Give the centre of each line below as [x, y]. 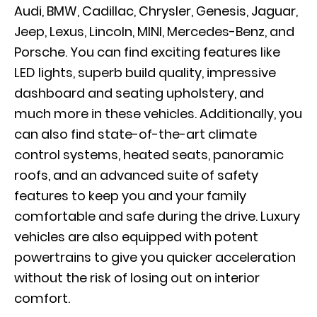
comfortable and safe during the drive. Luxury [157, 216]
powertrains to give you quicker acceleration [155, 257]
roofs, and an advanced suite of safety [136, 175]
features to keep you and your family [130, 196]
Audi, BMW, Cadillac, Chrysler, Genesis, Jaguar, [156, 11]
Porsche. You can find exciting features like [147, 52]
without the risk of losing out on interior [137, 278]
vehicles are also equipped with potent [136, 237]
